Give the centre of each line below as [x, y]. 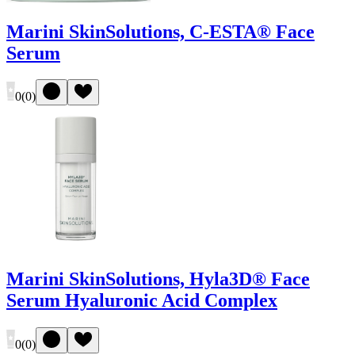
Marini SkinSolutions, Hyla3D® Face [158, 279]
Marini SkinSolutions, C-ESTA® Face [160, 31]
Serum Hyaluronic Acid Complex [142, 301]
